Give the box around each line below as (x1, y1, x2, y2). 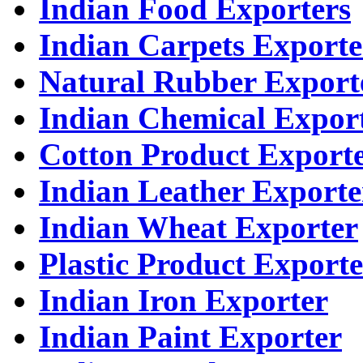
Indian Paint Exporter (39, 319, 342, 355)
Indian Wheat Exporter (39, 210, 358, 246)
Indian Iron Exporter (39, 283, 328, 318)
